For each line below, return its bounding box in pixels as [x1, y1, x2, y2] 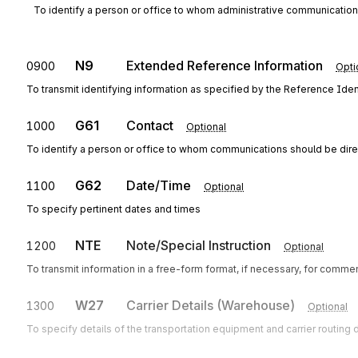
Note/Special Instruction [126, 237, 271, 253]
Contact [126, 117, 173, 133]
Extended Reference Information [126, 58, 323, 74]
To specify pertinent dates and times [26, 203, 201, 215]
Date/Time [126, 177, 191, 193]
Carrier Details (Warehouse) [126, 297, 295, 313]
